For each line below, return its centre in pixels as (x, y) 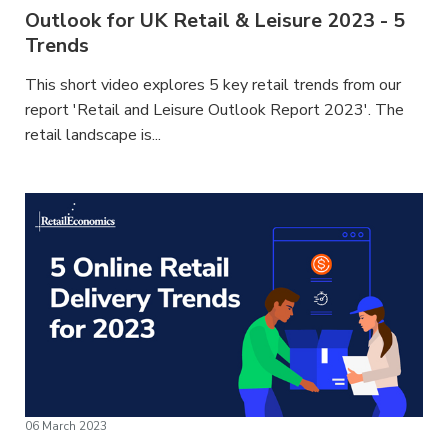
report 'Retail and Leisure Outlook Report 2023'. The (215, 109)
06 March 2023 (66, 425)
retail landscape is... (93, 134)
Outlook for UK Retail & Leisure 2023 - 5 (215, 20)
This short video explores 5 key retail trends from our (213, 84)
